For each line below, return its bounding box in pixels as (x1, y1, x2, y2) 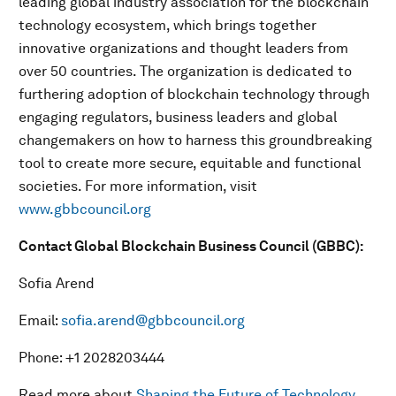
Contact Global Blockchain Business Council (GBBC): (19, 238, 363, 255)
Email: (19, 312, 61, 329)
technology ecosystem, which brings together (19, 17, 316, 34)
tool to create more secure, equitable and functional (19, 155, 361, 171)
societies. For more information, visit (19, 178, 257, 194)
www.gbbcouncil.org (19, 201, 151, 217)
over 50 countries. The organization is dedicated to (19, 63, 352, 80)
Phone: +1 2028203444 (19, 349, 164, 366)
